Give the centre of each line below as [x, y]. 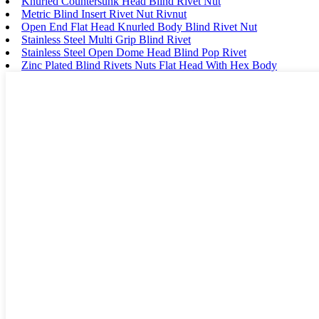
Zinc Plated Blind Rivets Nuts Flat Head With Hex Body [149, 65]
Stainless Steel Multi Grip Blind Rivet [106, 39]
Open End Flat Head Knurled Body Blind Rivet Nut [139, 26]
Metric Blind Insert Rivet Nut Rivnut [104, 14]
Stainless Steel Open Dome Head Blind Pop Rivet [134, 52]
